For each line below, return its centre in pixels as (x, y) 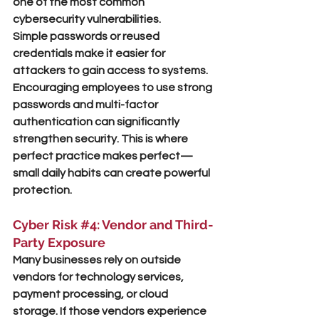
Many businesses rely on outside (98, 260)
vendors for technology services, (99, 277)
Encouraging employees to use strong (114, 88)
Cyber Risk (47, 225)
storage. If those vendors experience (111, 311)
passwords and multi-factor (87, 105)
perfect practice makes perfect (96, 156)
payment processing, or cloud (91, 294)
